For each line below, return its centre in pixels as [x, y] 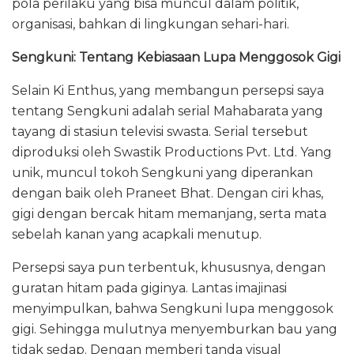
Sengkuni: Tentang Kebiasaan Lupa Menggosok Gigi [176, 57]
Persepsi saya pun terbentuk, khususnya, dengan [169, 267]
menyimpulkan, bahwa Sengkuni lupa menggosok [173, 308]
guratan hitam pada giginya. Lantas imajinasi [149, 288]
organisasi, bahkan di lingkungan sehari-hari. [151, 24]
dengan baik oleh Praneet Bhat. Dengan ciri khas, [168, 193]
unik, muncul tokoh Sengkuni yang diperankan [162, 172]
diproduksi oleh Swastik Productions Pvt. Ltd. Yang [172, 152]
